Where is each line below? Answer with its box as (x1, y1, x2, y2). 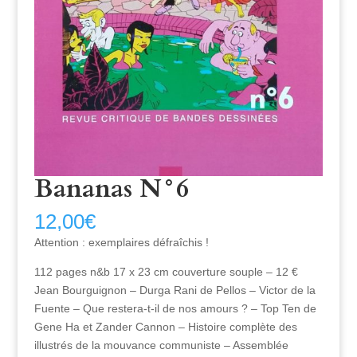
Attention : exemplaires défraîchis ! (33, 236, 209, 249)
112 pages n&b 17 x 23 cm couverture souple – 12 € (33, 265, 298, 279)
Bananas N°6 (33, 171, 189, 207)
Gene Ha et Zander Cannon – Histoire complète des (33, 320, 297, 334)
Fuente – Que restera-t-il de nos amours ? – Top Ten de (33, 302, 316, 316)
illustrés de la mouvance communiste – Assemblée (33, 339, 288, 352)
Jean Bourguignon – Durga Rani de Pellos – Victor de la (33, 284, 316, 297)
